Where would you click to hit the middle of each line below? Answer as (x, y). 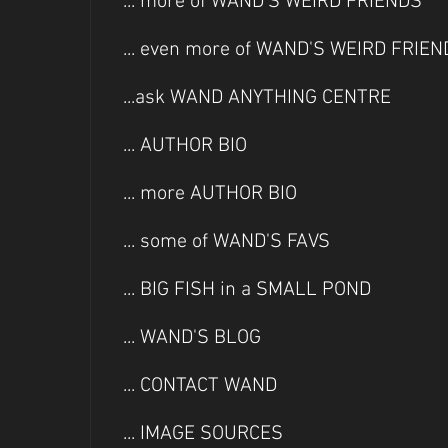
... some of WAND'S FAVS (226, 242)
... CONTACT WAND (200, 386)
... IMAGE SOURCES (203, 434)
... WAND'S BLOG (192, 338)
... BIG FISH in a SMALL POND (247, 290)
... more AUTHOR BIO (210, 194)
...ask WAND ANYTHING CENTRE (257, 98)
